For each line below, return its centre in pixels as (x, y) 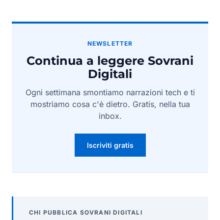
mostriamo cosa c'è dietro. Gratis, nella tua (110, 104)
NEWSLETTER (110, 43)
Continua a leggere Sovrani (110, 60)
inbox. (110, 116)
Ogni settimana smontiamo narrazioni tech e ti (110, 92)
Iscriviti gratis (110, 145)
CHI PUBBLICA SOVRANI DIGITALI (86, 212)
